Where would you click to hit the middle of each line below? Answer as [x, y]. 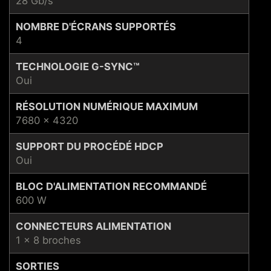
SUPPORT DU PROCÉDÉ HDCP [90, 146]
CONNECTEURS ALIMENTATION [93, 226]
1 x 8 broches [48, 240]
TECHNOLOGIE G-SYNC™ [78, 66]
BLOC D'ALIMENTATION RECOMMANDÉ [111, 186]
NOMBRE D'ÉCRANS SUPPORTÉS [96, 26]
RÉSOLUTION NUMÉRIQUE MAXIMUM [107, 106]
